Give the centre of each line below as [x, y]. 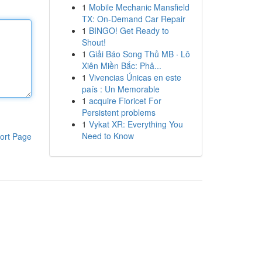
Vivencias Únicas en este [135, 77]
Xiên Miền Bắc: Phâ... [121, 65]
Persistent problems [118, 112]
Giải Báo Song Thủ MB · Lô [139, 54]
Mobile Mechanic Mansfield [139, 7]
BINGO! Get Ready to [129, 30]
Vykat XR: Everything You [136, 124]
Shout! [94, 42]
